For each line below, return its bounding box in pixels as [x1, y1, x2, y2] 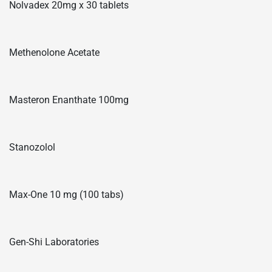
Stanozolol [9, 141, 55, 153]
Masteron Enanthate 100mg [9, 93, 129, 106]
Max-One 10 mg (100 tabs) [9, 188, 124, 200]
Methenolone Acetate [9, 46, 100, 58]
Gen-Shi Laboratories [9, 236, 99, 248]
